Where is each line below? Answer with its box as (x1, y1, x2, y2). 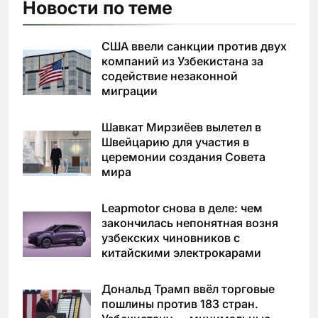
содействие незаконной (102, 68, 238, 83)
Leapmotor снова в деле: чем (102, 200, 263, 215)
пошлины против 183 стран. (102, 296, 258, 311)
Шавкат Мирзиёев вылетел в (102, 119, 261, 134)
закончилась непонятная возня (102, 215, 278, 230)
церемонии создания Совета (102, 149, 265, 164)
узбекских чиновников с (102, 230, 240, 245)
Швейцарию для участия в (102, 134, 249, 149)
